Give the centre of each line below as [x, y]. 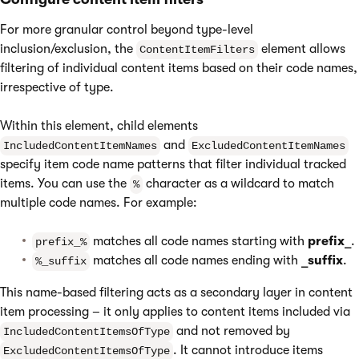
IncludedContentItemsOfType [87, 332]
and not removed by [232, 331]
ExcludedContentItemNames [268, 146]
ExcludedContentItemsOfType [87, 351]
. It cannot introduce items [248, 350]
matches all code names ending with [196, 260]
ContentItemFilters [197, 50]
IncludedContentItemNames [80, 146]
